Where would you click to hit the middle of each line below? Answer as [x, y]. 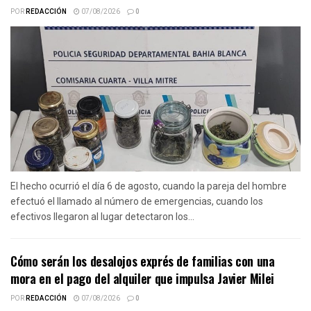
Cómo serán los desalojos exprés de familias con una [143, 261]
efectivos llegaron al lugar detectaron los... [102, 216]
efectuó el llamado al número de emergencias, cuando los [137, 201]
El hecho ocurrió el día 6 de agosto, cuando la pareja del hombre [149, 186]
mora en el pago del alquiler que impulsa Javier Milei [142, 278]
